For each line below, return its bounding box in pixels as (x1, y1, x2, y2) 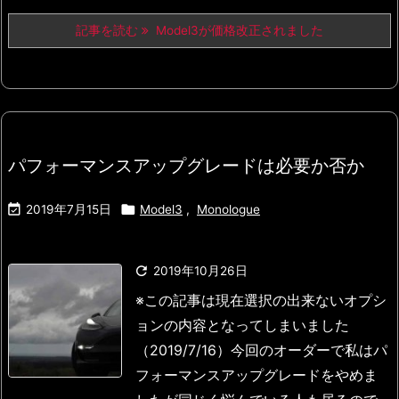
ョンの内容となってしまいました (135, 317, 349, 335)
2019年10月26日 (153, 264, 248, 279)
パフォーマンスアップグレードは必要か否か (8, 154, 364, 177)
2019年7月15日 (26, 202, 111, 217)
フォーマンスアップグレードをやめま (135, 367, 378, 385)
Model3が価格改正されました (149, 23, 323, 38)
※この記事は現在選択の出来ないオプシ (135, 292, 387, 310)
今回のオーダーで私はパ (231, 342, 387, 360)
